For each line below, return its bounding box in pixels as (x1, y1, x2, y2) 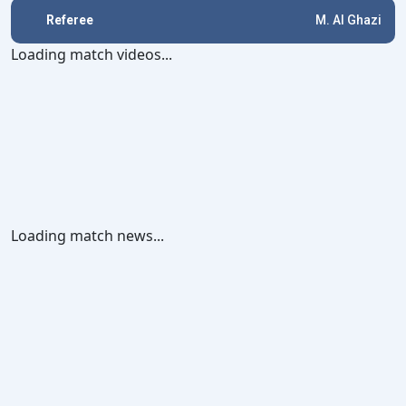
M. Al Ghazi (315, 13, 382, 27)
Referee (46, 13, 93, 27)
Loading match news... (11, 226, 164, 246)
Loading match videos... (11, 44, 172, 64)
